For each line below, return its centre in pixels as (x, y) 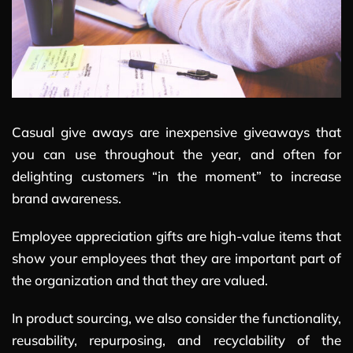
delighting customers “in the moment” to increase (176, 176)
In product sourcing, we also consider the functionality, (176, 318)
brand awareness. (67, 198)
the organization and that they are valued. (140, 280)
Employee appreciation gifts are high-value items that (176, 236)
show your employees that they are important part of (176, 258)
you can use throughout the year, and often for (176, 154)
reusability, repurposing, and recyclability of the (176, 340)
